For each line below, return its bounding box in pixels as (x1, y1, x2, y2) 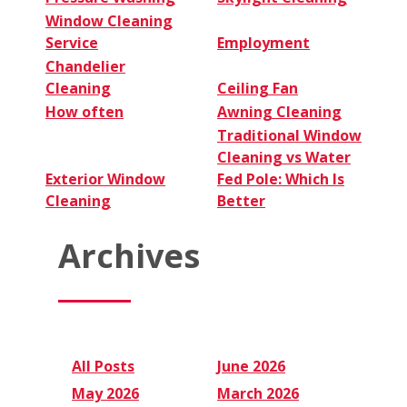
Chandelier (45, 56, 125, 77)
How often (45, 102, 124, 123)
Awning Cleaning (217, 102, 342, 123)
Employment (217, 33, 310, 54)
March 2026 (217, 382, 299, 403)
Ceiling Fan (217, 78, 298, 99)
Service (45, 33, 98, 54)
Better (217, 191, 265, 212)
